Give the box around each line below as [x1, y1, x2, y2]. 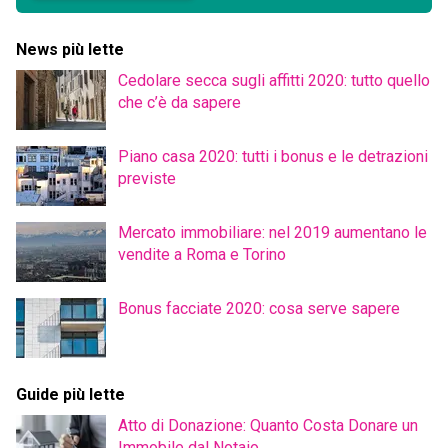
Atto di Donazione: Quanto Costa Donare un [118, 416, 418, 436]
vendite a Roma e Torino [118, 245, 286, 265]
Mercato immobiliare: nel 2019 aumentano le [118, 223, 427, 243]
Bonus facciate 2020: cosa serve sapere [118, 299, 400, 319]
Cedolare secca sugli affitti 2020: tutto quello [118, 71, 430, 91]
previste [118, 169, 176, 189]
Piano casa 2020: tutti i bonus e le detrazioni [118, 147, 428, 167]
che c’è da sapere [118, 93, 241, 113]
